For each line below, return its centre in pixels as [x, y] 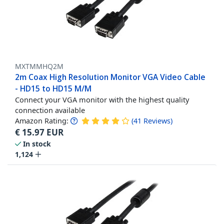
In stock [37, 143]
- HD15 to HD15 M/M [53, 88]
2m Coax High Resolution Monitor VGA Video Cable [110, 77]
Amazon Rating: [42, 120]
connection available [50, 110]
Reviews [157, 120]
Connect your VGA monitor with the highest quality [102, 99]
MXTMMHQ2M [39, 66]
